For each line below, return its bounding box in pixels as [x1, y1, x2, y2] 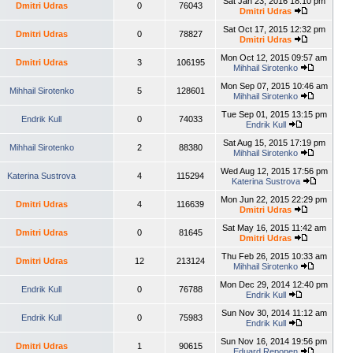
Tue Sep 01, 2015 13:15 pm [221, 110, 327, 119]
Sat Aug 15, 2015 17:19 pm [222, 138, 325, 147]
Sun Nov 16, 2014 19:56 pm [221, 336, 327, 346]
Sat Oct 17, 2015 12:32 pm [222, 24, 325, 34]
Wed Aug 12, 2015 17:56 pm [220, 166, 328, 176]
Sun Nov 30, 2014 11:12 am [221, 308, 327, 318]
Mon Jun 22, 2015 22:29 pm [221, 195, 327, 204]
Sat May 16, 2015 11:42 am [221, 223, 326, 232]
